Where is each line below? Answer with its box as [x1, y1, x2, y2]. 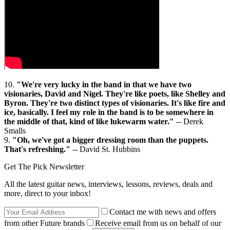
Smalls [4, 126, 26, 136]
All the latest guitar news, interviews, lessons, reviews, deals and [4, 180, 213, 189]
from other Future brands [4, 219, 85, 228]
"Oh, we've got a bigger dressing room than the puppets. [12, 136, 208, 145]
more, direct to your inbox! [4, 189, 91, 198]
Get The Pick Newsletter [4, 162, 84, 171]
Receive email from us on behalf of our [95, 219, 221, 228]
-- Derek [174, 117, 203, 126]
